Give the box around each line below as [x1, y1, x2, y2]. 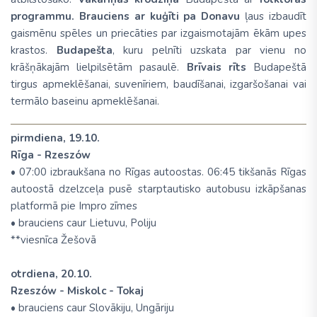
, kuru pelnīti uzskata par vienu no [112, 42, 307, 57]
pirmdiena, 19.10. [11, 131, 100, 145]
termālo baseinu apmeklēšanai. [11, 93, 159, 108]
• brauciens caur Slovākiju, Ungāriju [11, 301, 174, 315]
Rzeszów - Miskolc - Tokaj [11, 284, 144, 298]
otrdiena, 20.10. [11, 267, 92, 281]
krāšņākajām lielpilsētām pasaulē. [11, 59, 187, 74]
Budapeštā [253, 59, 307, 74]
